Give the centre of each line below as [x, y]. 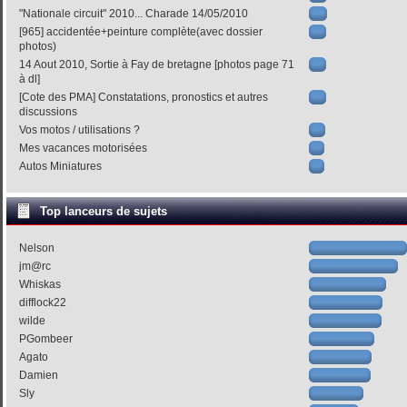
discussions [49, 112]
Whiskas [40, 284]
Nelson [37, 248]
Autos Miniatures [61, 166]
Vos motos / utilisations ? [80, 130]
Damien [39, 375]
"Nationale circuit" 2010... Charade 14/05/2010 [134, 14]
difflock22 [43, 303]
